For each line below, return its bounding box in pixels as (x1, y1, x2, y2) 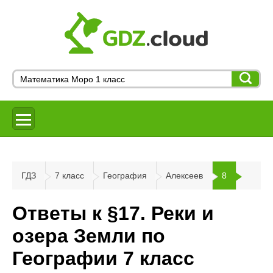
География (103, 171, 147, 180)
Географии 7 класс (12, 247, 194, 270)
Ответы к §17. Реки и (12, 202, 214, 225)
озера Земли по (12, 225, 165, 247)
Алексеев (166, 171, 203, 180)
